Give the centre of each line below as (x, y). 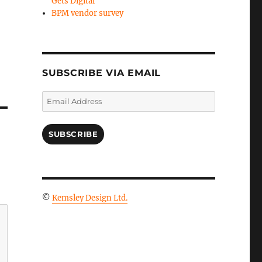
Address (56, 109)
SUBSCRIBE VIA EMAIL (101, 73)
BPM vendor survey (88, 13)
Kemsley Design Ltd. (89, 198)
